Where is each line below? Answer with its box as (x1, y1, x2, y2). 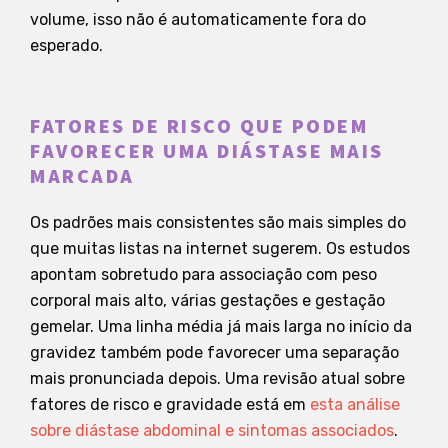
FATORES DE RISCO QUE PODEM (30, 112, 368, 141)
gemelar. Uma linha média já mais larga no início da (30, 316, 412, 336)
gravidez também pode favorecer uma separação (30, 342, 399, 362)
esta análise (310, 394, 400, 414)
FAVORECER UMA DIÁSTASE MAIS (30, 137, 384, 166)
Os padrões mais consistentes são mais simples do (30, 212, 406, 232)
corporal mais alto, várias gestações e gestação (30, 290, 385, 310)
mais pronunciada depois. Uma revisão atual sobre (30, 368, 405, 388)
